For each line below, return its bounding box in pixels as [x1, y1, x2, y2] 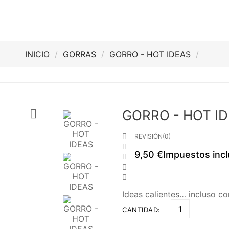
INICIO [25, 49, 50, 59]
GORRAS [63, 49, 96, 59]
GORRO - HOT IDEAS [109, 49, 191, 59]
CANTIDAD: [122, 205, 161, 214]
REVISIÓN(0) [134, 132, 171, 140]
